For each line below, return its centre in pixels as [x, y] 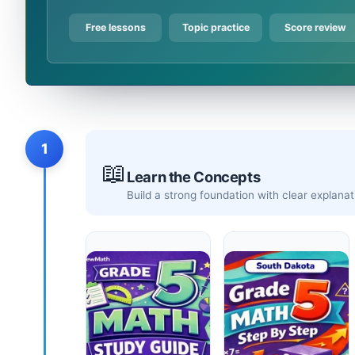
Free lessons [115, 27]
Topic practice [216, 27]
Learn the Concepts [194, 176]
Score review [316, 27]
